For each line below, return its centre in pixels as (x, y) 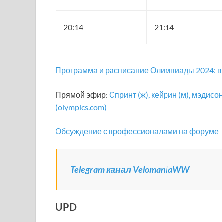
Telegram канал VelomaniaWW (130, 169)
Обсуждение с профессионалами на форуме (137, 131)
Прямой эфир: (82, 94)
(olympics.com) (81, 107)
